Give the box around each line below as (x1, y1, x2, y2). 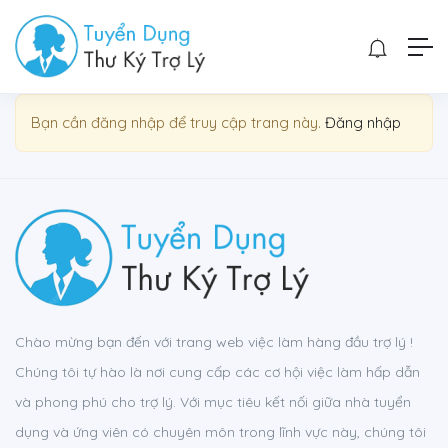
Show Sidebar (36, 28, 137, 46)
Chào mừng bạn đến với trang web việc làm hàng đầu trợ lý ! (15, 333, 413, 351)
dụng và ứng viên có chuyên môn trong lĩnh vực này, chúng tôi (15, 423, 426, 441)
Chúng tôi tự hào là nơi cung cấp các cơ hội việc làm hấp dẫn (15, 363, 420, 381)
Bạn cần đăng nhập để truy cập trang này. (31, 113, 325, 132)
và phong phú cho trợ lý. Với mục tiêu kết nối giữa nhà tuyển (15, 393, 411, 411)
